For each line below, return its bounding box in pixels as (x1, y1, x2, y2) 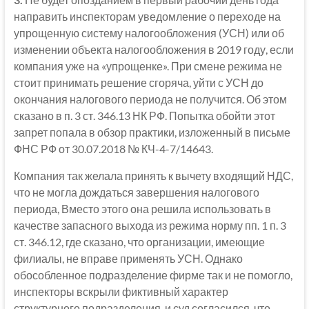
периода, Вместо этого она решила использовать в (13, 201, 271, 215)
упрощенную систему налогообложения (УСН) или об (13, 26, 284, 39)
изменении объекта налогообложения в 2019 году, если (13, 42, 294, 56)
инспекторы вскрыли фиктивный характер (13, 284, 228, 298)
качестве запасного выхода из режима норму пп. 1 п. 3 (13, 218, 286, 232)
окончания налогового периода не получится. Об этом (13, 92, 287, 106)
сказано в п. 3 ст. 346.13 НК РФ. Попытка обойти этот (13, 108, 275, 122)
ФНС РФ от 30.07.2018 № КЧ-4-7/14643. (13, 141, 213, 155)
